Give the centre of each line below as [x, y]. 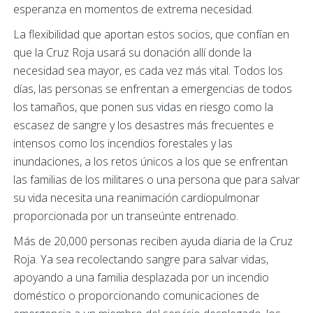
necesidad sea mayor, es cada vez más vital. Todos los [148, 71]
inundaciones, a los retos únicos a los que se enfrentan [151, 161]
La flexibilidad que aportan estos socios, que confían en [151, 34]
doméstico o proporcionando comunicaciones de [136, 296]
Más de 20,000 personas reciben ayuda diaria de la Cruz [153, 241]
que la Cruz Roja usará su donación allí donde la [132, 52]
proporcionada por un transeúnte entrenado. [126, 216]
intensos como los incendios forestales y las [123, 143]
